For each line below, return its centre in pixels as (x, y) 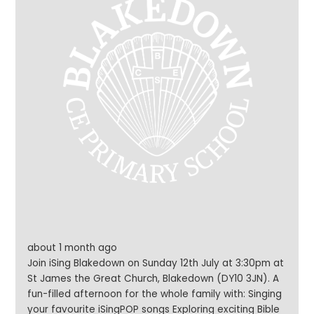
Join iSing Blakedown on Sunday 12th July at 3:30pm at (156, 263)
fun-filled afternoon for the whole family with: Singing (138, 294)
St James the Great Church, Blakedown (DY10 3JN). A (150, 278)
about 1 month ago (73, 247)
